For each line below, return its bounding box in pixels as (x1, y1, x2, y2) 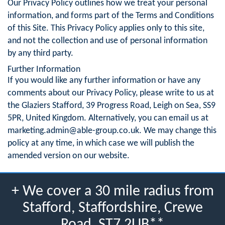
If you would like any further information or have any (8, 75, 200, 85)
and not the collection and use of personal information (8, 36, 207, 46)
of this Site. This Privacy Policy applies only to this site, (8, 23, 204, 33)
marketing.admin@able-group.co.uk (8, 126, 139, 136)
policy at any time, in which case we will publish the (8, 138, 194, 148)
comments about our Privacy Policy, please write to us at (8, 88, 214, 98)
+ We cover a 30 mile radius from (11, 183, 214, 199)
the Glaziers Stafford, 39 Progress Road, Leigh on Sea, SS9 (8, 100, 215, 110)
